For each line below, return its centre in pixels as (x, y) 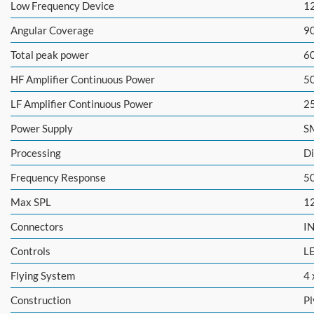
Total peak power (50, 55)
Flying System (43, 276)
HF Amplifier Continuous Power (83, 80)
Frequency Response (58, 178)
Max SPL (31, 202)
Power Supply (42, 129)
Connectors (37, 227)
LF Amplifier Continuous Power (82, 104)
